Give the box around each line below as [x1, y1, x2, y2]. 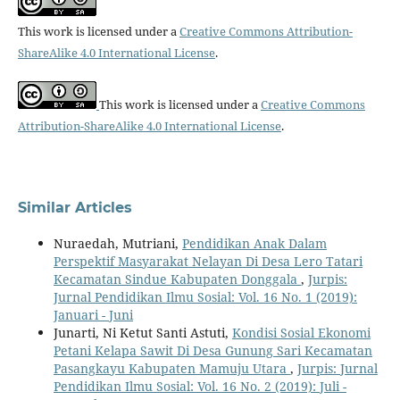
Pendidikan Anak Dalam [181, 234, 327, 252]
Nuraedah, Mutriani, [53, 234, 182, 252]
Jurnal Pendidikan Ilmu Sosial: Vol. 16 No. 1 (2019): [53, 287, 357, 305]
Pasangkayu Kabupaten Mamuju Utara [53, 359, 290, 377]
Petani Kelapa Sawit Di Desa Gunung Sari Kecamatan [53, 341, 372, 359]
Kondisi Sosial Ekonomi [231, 323, 371, 341]
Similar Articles [17, 198, 132, 216]
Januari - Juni [53, 305, 133, 323]
